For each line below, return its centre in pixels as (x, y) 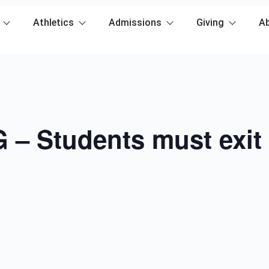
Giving (210, 23)
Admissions (135, 23)
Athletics (53, 23)
